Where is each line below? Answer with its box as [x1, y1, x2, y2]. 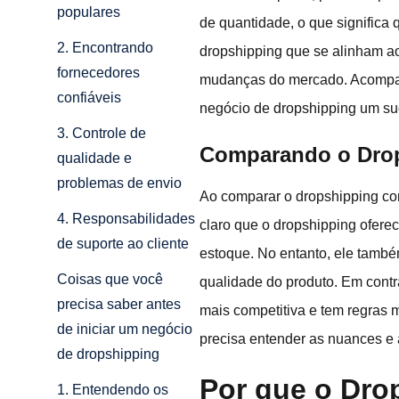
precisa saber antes [57, 297, 181, 313]
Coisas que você [57, 272, 163, 288]
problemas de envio [57, 175, 182, 191]
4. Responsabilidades [57, 211, 195, 227]
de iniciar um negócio [57, 322, 192, 338]
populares [57, 4, 120, 20]
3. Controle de [57, 126, 146, 142]
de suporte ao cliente [57, 236, 189, 252]
